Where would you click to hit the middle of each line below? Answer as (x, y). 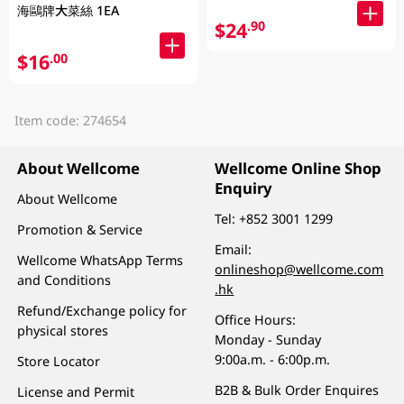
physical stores (63, 331)
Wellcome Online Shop (298, 169)
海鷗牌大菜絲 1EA (69, 11)
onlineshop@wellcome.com (299, 270)
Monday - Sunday (268, 340)
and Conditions (64, 280)
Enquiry (244, 188)
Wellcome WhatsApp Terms (101, 261)
